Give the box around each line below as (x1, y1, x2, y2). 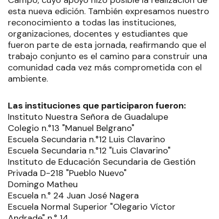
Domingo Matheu (8, 178, 80, 191)
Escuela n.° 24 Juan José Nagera (8, 190, 141, 202)
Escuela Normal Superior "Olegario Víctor (8, 201, 175, 213)
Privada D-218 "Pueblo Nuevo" (8, 167, 127, 179)
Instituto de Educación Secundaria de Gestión (8, 156, 196, 168)
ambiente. (8, 73, 48, 85)
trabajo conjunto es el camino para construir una (8, 50, 207, 63)
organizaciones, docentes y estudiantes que (8, 28, 188, 40)
